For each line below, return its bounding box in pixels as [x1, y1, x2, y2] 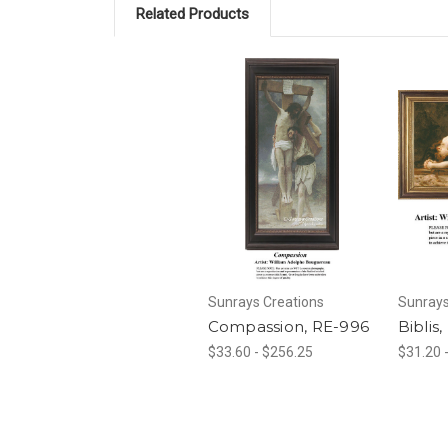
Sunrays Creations [207, 293, 324, 310]
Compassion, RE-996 [207, 316, 369, 336]
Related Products [136, 5, 249, 24]
